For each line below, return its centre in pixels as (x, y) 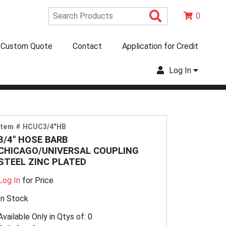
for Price (37, 180)
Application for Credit (160, 46)
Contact (87, 46)
